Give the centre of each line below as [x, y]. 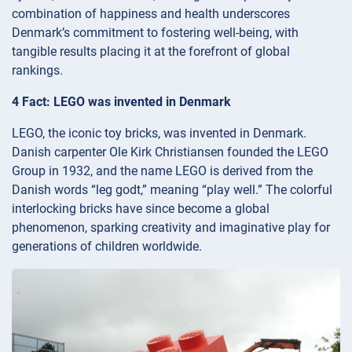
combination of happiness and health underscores [151, 14]
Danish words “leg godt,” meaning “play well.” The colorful [172, 190]
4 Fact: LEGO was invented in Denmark [121, 102]
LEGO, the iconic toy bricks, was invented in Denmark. [159, 134]
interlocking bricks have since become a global [141, 209]
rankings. [37, 71]
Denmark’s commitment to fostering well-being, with [155, 33]
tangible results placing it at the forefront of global [151, 52]
